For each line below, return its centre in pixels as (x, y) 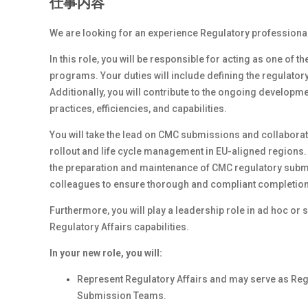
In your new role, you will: (106, 253)
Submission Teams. (122, 296)
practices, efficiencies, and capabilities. (138, 109)
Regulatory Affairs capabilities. (119, 227)
